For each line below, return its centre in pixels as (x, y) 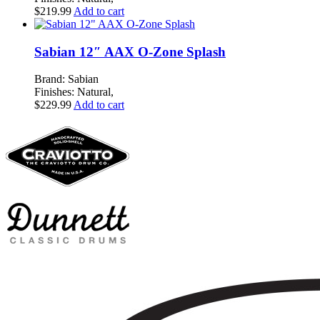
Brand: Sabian (66, 79)
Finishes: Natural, (74, 92)
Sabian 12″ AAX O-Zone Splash (130, 51)
